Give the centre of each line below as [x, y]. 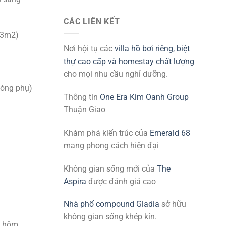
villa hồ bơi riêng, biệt [152, 49]
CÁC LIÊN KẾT [92, 21]
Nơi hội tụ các [89, 49]
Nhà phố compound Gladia [111, 204]
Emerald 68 [170, 133]
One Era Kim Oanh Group [144, 97]
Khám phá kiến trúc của [107, 133]
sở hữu [173, 204]
